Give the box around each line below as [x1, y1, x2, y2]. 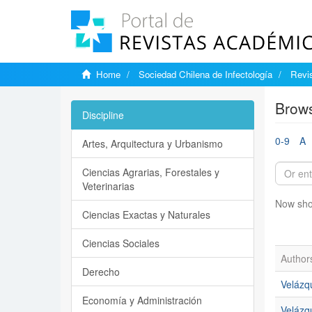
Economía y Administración [82, 293, 202, 307]
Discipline [82, 108, 124, 122]
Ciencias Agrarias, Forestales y [82, 165, 219, 179]
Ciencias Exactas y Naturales [82, 208, 210, 221]
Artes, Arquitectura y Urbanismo [82, 136, 223, 150]
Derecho [82, 265, 120, 279]
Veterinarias [82, 179, 134, 193]
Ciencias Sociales [82, 236, 159, 250]
